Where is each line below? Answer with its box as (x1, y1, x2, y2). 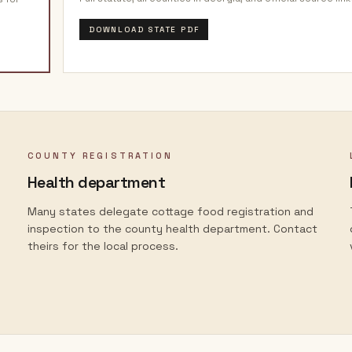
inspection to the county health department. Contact (27, 222, 317, 236)
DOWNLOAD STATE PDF (89, 24, 200, 35)
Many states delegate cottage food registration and (27, 204, 313, 218)
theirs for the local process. (27, 239, 178, 253)
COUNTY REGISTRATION (27, 150, 174, 161)
